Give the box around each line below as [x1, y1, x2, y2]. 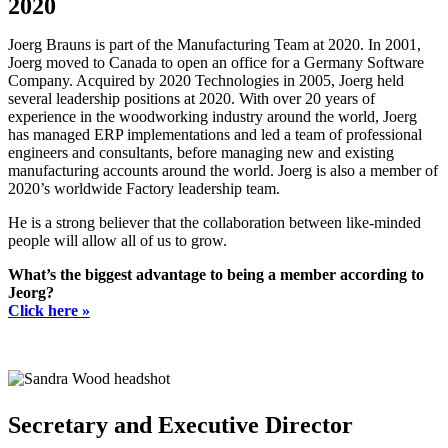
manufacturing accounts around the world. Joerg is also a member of [8, 162, 438, 180]
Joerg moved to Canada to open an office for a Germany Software [8, 54, 424, 72]
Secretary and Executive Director [8, 412, 353, 439]
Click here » [8, 302, 90, 320]
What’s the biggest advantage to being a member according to [8, 266, 424, 284]
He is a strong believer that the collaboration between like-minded [8, 214, 421, 232]
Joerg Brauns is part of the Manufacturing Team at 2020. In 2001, [8, 36, 421, 54]
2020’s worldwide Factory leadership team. [8, 180, 280, 198]
